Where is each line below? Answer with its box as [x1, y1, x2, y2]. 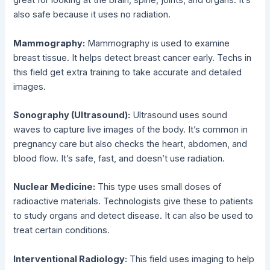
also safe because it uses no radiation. [13, 9, 171, 20]
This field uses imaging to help [127, 253, 255, 265]
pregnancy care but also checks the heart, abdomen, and [13, 138, 248, 149]
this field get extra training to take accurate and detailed [13, 66, 242, 78]
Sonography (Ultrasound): [13, 109, 131, 121]
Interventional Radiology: [13, 253, 128, 265]
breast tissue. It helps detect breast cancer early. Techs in [13, 52, 252, 63]
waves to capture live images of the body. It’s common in [13, 124, 248, 135]
